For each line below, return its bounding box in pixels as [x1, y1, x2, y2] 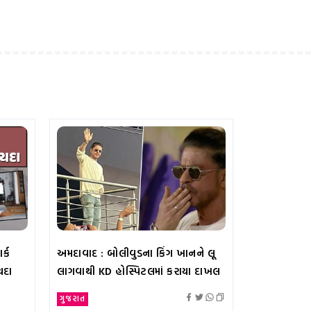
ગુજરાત [60, 292, 85, 304]
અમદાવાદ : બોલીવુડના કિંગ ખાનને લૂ [57, 244, 215, 261]
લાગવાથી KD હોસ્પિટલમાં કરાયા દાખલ [57, 262, 221, 279]
